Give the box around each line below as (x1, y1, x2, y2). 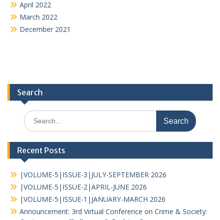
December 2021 (20, 24, 71, 34)
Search (17, 87, 43, 97)
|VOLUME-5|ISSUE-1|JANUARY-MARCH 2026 (20, 194, 165, 204)
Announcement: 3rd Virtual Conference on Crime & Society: (20, 206, 207, 216)
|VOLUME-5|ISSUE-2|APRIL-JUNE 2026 (20, 182, 147, 192)
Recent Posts (17, 145, 65, 155)
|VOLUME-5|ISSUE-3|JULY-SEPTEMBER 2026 (20, 169, 166, 179)
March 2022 (20, 12, 57, 22)
